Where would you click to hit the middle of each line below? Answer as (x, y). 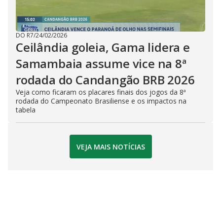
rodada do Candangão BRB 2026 (105, 80)
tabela (26, 110)
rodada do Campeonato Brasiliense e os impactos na (101, 101)
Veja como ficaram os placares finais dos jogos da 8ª (101, 92)
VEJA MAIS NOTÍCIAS (110, 147)
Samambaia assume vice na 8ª (101, 63)
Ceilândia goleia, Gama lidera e (103, 47)
